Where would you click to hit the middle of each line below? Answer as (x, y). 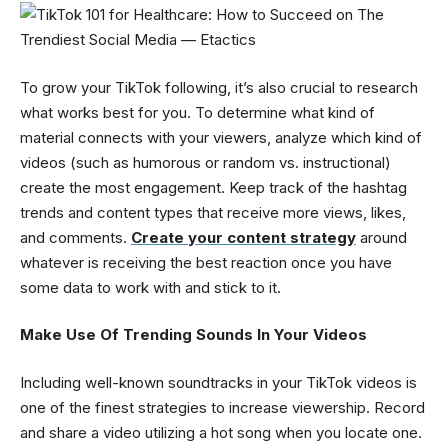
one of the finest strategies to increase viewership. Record (222, 407)
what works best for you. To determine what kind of (197, 112)
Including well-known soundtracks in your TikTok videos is (218, 382)
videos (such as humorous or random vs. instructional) (205, 162)
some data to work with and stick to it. (150, 287)
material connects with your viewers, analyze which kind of (221, 137)
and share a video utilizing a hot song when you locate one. (221, 432)
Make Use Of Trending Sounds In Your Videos (193, 335)
